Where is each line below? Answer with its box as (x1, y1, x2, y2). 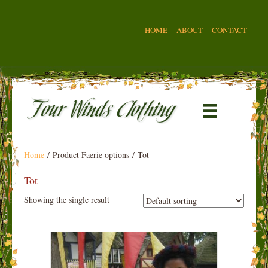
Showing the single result (24, 193, 109, 205)
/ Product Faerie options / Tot (44, 148, 149, 160)
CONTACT (212, 25, 247, 35)
